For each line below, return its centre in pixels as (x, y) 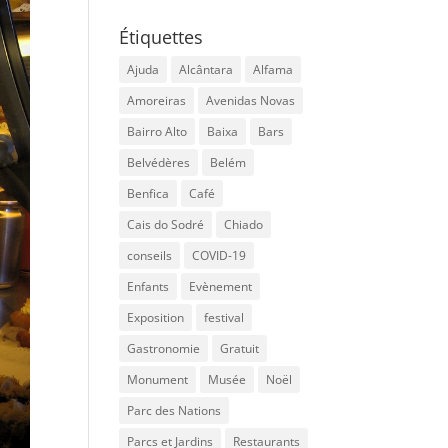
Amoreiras (157, 101)
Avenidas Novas (251, 101)
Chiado (244, 225)
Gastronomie (164, 349)
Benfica (148, 194)
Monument (158, 380)
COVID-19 (219, 256)
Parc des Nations (174, 411)
